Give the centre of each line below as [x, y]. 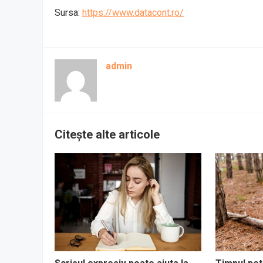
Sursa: [68, 12]
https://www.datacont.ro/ [133, 12]
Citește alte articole [107, 134]
